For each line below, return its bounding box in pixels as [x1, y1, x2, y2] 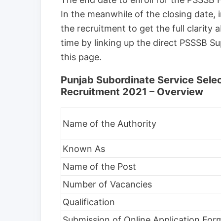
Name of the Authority [63, 118, 156, 129]
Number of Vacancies [63, 179, 152, 189]
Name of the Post [63, 161, 136, 172]
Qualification [63, 196, 115, 207]
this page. [61, 52, 102, 63]
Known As [63, 143, 105, 154]
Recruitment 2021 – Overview [61, 85, 203, 98]
